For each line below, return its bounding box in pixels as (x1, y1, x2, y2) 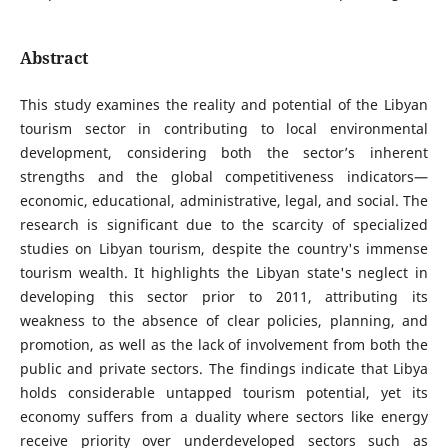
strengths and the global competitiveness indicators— (19, 167, 429, 187)
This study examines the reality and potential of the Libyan (19, 95, 429, 115)
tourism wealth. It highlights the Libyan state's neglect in (19, 263, 429, 283)
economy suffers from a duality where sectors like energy (19, 407, 429, 427)
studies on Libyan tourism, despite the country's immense (19, 239, 429, 259)
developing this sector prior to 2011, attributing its (19, 287, 429, 307)
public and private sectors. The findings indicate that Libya (19, 359, 429, 379)
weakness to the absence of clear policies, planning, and (19, 311, 429, 331)
